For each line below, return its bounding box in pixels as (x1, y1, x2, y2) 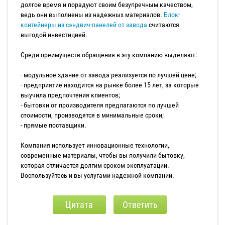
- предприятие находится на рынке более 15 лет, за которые (21, 81, 199, 89)
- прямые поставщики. (21, 121, 86, 130)
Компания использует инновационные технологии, (21, 141, 169, 150)
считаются (147, 21, 179, 29)
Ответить (122, 199, 158, 210)
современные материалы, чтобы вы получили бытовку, (21, 151, 185, 160)
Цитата (65, 199, 93, 210)
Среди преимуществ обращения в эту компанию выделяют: (21, 51, 197, 59)
